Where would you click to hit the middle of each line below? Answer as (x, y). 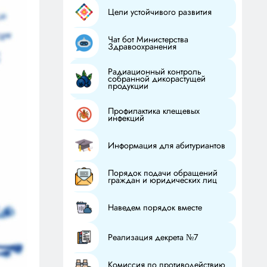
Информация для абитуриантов (167, 146)
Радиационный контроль (155, 72)
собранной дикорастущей (157, 79)
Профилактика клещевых (154, 111)
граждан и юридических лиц (163, 180)
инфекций (126, 118)
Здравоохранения (142, 47)
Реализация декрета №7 (153, 237)
